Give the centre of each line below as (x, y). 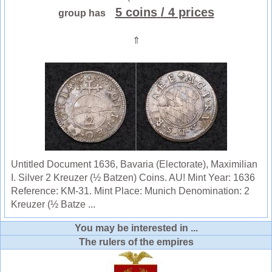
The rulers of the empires (136, 242)
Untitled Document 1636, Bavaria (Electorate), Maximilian (134, 165)
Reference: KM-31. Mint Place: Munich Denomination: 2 (130, 191)
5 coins (136, 12)
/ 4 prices (187, 12)
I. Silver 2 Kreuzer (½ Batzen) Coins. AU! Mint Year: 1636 (133, 178)
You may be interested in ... (136, 228)
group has (85, 13)
